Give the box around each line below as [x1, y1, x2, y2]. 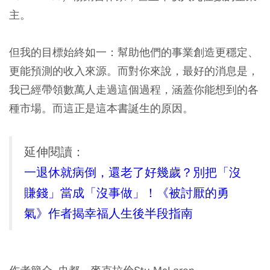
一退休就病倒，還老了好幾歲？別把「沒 [24, 165, 241, 181]
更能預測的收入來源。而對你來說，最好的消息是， [9, 64, 259, 78]
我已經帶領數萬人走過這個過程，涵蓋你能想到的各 [9, 83, 259, 97]
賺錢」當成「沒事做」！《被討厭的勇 [24, 186, 229, 201]
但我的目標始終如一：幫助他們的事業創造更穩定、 [9, 45, 259, 60]
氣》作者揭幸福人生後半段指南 [24, 206, 193, 222]
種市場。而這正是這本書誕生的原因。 [9, 101, 193, 116]
